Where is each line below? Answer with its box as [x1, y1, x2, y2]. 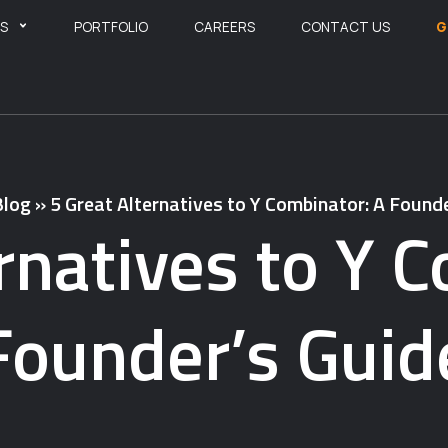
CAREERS [193, 18, 255, 36]
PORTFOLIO [73, 18, 148, 36]
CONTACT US [300, 18, 390, 36]
